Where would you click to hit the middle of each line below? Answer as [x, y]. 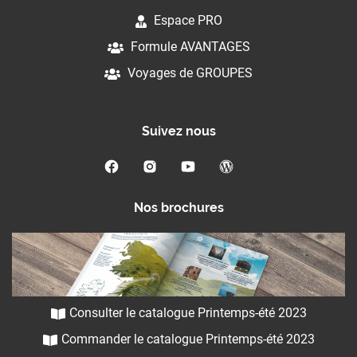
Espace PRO [186, 21]
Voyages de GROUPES [188, 73]
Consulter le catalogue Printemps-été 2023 [188, 313]
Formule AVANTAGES [188, 47]
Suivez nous [178, 131]
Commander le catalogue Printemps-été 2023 [188, 339]
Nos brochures [178, 208]
